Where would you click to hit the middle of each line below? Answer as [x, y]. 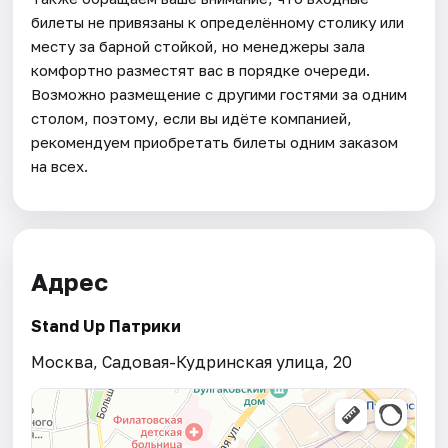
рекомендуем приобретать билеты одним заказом [215, 141]
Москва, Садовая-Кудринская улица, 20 [192, 361]
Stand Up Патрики [106, 325]
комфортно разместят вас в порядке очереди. [201, 69]
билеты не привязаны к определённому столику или [218, 21]
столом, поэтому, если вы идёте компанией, [192, 117]
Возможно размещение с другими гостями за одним [219, 93]
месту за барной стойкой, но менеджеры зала [198, 45]
